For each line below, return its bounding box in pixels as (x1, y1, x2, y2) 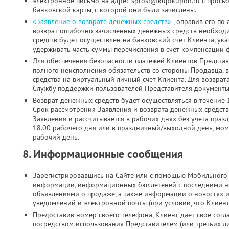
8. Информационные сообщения (22, 146, 183, 162)
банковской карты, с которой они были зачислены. (33, 5, 196, 14)
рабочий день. (33, 132, 79, 142)
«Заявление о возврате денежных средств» (33, 17, 173, 26)
